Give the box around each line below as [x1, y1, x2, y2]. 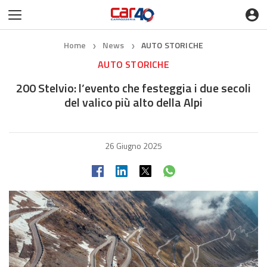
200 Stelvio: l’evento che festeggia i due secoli [16, 79, 251, 97]
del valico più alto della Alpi [64, 93, 203, 111]
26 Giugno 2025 [105, 139, 162, 152]
